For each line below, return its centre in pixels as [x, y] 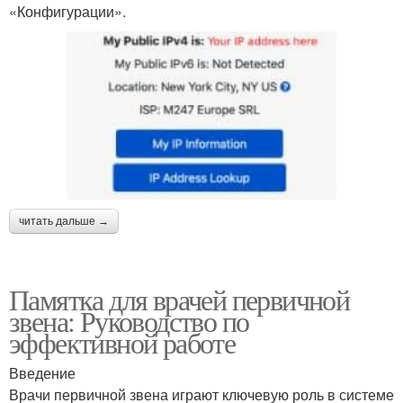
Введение [42, 373]
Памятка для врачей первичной [179, 300]
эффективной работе [122, 343]
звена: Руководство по [129, 321]
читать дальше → [64, 222]
